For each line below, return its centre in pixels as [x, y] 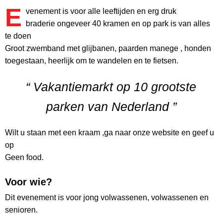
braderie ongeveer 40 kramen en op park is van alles [118, 24]
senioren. [21, 210]
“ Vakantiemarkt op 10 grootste [111, 87]
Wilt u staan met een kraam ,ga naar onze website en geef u [110, 133]
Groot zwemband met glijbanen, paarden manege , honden [108, 49]
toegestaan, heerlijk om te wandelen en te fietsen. [92, 61]
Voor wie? [28, 182]
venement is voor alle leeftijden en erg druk [101, 11]
